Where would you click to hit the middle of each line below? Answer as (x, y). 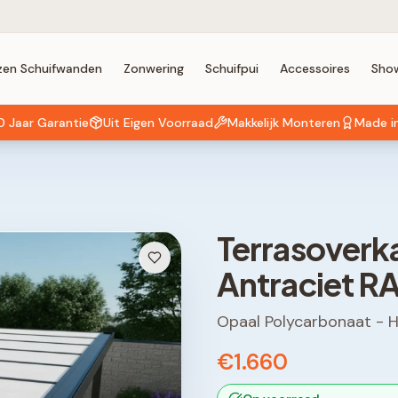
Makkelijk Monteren (284, 123)
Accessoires (314, 68)
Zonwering (153, 68)
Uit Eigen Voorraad (158, 123)
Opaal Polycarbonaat (294, 322)
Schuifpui (231, 68)
